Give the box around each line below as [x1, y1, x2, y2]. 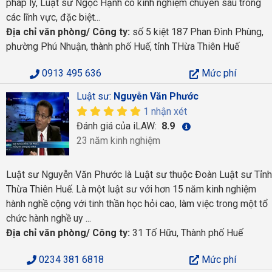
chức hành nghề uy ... [6, 212, 91, 224]
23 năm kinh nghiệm [76, 135, 160, 146]
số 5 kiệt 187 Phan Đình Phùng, [130, 26, 263, 38]
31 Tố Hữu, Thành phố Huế [130, 226, 243, 239]
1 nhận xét [143, 106, 187, 117]
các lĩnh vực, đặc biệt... [6, 12, 100, 23]
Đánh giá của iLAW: [76, 120, 159, 132]
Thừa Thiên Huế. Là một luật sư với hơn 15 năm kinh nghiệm [6, 183, 256, 195]
